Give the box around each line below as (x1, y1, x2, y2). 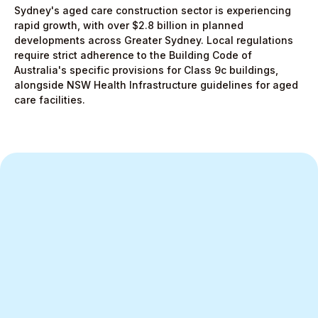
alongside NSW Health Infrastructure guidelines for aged (14, 79, 298, 91)
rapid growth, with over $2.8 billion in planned (14, 19, 243, 31)
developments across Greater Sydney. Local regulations (14, 34, 293, 46)
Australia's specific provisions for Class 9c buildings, (14, 64, 278, 76)
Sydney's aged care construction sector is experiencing (14, 4, 291, 16)
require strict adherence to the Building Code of (14, 49, 252, 61)
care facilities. (14, 94, 85, 106)
